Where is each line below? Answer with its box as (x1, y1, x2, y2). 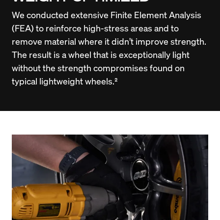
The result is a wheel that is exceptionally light (12, 49, 190, 60)
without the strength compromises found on (12, 62, 185, 74)
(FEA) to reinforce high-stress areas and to (12, 22, 179, 34)
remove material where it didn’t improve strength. (12, 35, 206, 47)
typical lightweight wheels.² (12, 75, 118, 87)
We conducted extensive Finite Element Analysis (12, 9, 201, 21)
